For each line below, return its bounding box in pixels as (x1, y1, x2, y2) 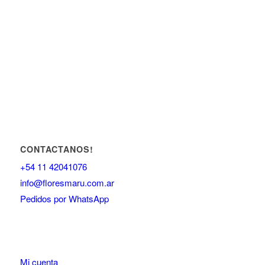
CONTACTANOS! (20, 143, 93, 155)
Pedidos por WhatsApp (20, 192, 109, 205)
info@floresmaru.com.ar (20, 176, 114, 189)
